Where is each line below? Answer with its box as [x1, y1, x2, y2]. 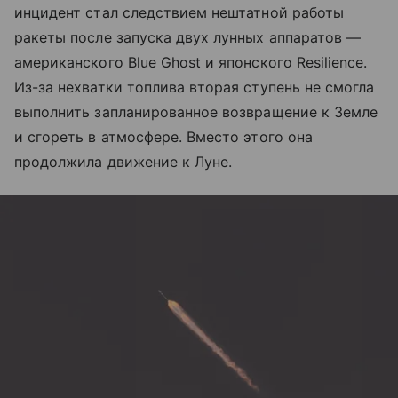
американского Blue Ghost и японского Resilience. [14, 53, 368, 72]
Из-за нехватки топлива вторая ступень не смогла [14, 78, 375, 97]
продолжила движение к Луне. [14, 153, 233, 171]
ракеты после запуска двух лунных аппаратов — [14, 28, 362, 47]
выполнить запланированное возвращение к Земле [14, 103, 378, 122]
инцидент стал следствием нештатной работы [14, 4, 344, 22]
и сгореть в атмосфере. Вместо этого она [14, 128, 313, 147]
